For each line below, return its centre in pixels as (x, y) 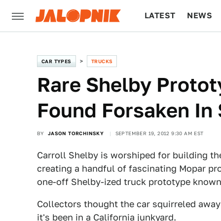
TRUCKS (102, 61)
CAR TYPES (56, 61)
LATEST (160, 16)
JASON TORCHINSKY (76, 133)
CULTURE (164, 47)
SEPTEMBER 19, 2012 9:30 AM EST (159, 133)
